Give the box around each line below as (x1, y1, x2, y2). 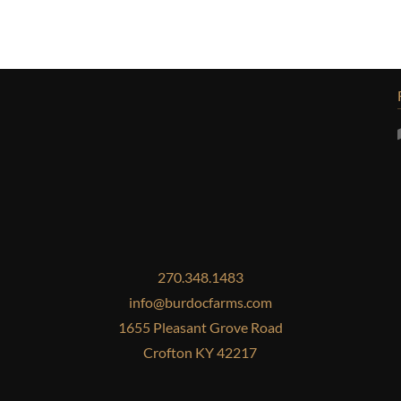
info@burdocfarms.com (128, 293, 272, 311)
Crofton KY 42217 (143, 343, 258, 361)
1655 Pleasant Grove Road (117, 318, 283, 336)
